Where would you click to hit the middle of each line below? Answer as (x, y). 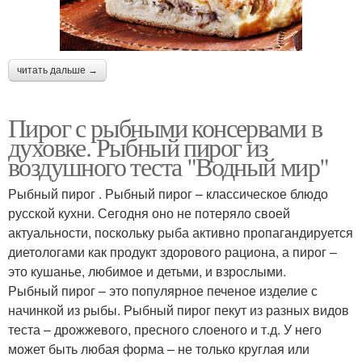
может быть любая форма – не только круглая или (159, 348)
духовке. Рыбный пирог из (138, 146)
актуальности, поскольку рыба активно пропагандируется (181, 232)
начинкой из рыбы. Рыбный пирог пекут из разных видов (179, 309)
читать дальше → (57, 70)
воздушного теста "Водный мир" (168, 166)
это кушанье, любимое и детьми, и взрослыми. (147, 271)
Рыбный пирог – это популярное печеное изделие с (163, 290)
